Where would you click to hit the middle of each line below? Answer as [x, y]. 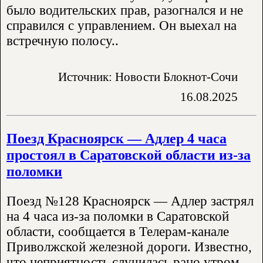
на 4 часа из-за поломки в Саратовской [118, 217]
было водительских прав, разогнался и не [125, 11]
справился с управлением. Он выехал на [122, 26]
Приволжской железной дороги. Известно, [129, 247]
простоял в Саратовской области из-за [129, 154]
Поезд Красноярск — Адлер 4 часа [117, 138]
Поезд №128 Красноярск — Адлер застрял [130, 201]
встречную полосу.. [63, 41]
